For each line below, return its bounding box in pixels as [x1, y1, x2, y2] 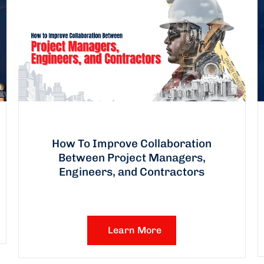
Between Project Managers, [58, 150, 206, 164]
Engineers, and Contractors [59, 164, 205, 179]
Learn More [108, 224, 162, 236]
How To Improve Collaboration [52, 136, 212, 150]
